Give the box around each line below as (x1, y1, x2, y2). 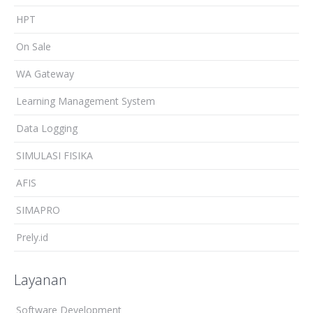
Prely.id (16, 230, 48, 244)
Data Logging (16, 121, 78, 135)
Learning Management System (16, 94, 155, 108)
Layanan (14, 270, 67, 289)
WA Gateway (16, 66, 74, 80)
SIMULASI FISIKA (16, 148, 93, 162)
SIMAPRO (16, 203, 60, 217)
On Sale (16, 39, 51, 53)
